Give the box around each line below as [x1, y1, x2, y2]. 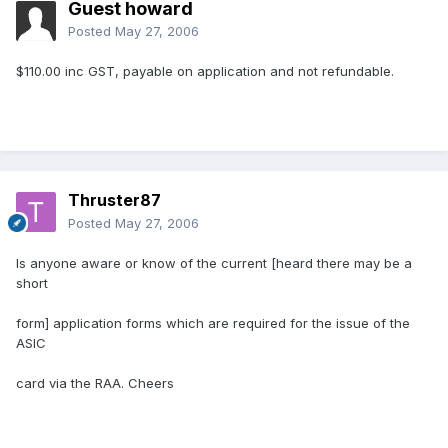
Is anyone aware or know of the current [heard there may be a [16, 255, 412, 272]
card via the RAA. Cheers [16, 375, 174, 392]
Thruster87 [68, 190, 161, 211]
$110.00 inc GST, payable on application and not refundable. [16, 63, 394, 80]
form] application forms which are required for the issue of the [16, 315, 410, 332]
